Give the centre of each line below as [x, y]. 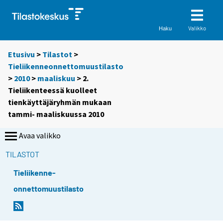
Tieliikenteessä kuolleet [53, 90]
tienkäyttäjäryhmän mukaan [60, 102]
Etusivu [21, 55]
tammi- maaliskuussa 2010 [56, 114]
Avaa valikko [40, 136]
